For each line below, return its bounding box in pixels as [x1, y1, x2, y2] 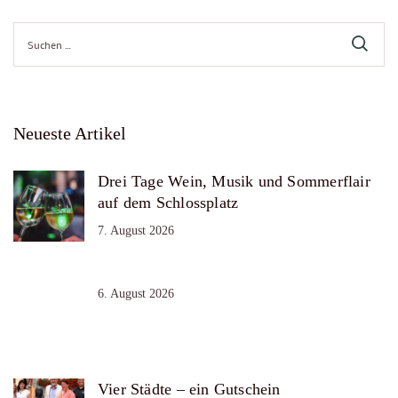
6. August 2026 [98, 287, 174, 301]
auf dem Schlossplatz [98, 194, 239, 212]
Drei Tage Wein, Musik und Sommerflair [98, 172, 370, 191]
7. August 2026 [98, 224, 174, 238]
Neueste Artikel [13, 123, 126, 144]
